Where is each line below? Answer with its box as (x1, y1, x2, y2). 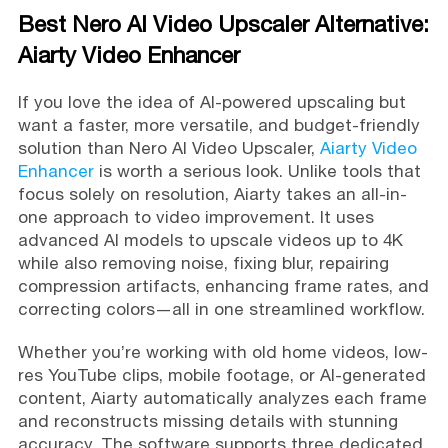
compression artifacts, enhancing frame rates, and (17, 275, 429, 296)
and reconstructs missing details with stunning (17, 410, 398, 431)
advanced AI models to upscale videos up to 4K (17, 229, 403, 250)
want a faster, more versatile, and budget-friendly (17, 114, 420, 135)
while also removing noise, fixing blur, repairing (17, 252, 389, 273)
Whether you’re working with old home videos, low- (17, 341, 428, 362)
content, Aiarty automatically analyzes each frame (17, 387, 427, 408)
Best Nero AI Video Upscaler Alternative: (17, 10, 429, 37)
